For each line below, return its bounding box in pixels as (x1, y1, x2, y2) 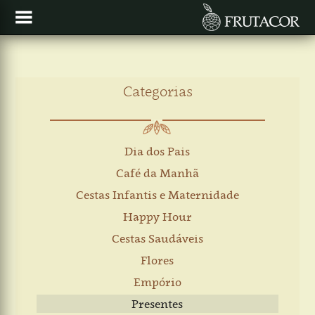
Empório (133, 274, 181, 290)
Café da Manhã (115, 165, 199, 181)
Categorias (122, 82, 193, 101)
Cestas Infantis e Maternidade (75, 187, 239, 202)
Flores (141, 252, 174, 268)
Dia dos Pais (124, 143, 191, 159)
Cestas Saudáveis (111, 231, 203, 246)
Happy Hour (122, 209, 192, 224)
